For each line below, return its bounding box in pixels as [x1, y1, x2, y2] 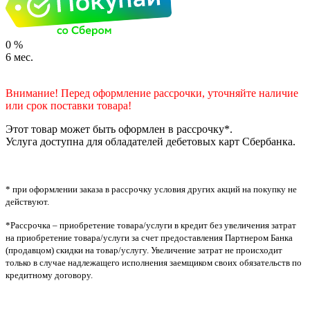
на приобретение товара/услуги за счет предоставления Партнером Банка [6, 232, 293, 243]
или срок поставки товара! [6, 99, 131, 111]
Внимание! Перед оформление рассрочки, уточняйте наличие [6, 86, 298, 99]
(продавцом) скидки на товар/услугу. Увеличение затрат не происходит [6, 244, 282, 255]
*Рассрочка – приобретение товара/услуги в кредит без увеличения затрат [6, 219, 296, 230]
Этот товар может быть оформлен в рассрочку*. [6, 122, 232, 135]
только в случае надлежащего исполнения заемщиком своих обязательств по [6, 257, 302, 268]
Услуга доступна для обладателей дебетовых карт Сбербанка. [6, 135, 295, 147]
